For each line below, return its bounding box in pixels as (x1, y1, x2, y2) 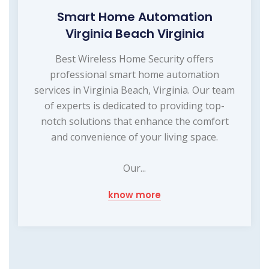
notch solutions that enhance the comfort (40, 114, 229, 128)
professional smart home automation (50, 67, 219, 81)
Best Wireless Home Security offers (55, 52, 214, 65)
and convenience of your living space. (51, 130, 218, 144)
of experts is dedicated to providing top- (44, 98, 225, 112)
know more (108, 188, 161, 201)
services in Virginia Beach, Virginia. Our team (34, 83, 235, 97)
